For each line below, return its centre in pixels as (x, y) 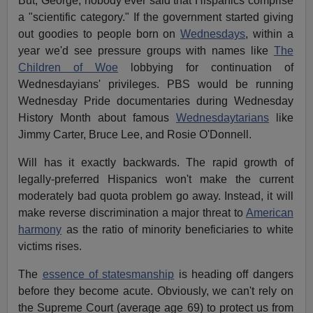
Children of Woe (68, 68)
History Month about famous (97, 118)
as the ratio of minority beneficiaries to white (177, 230)
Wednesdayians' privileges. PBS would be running (156, 85)
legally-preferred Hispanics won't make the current (156, 180)
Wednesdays (213, 34)
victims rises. (50, 247)
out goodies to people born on (100, 34)
